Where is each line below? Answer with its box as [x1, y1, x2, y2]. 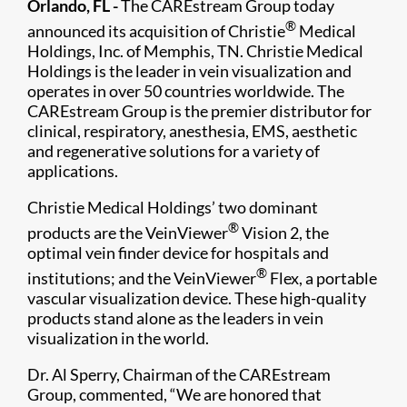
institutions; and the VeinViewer [27, 268, 256, 288]
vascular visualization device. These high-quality [27, 288, 366, 308]
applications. [27, 161, 118, 181]
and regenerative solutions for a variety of [27, 141, 320, 161]
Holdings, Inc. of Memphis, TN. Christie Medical [27, 41, 363, 61]
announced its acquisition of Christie [27, 21, 285, 41]
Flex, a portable [267, 268, 377, 288]
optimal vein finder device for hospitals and [27, 243, 329, 263]
